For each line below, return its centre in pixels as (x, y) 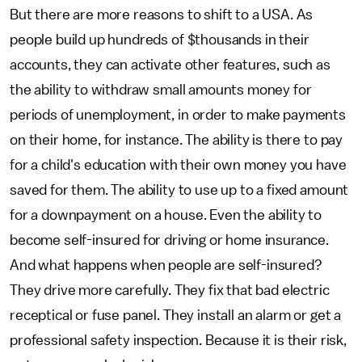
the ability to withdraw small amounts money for (161, 90)
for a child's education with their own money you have (178, 165)
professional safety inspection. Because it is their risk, (178, 340)
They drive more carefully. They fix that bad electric (170, 290)
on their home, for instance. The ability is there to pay (177, 140)
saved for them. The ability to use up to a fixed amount (179, 190)
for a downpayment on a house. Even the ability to (166, 215)
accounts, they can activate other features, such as (170, 65)
